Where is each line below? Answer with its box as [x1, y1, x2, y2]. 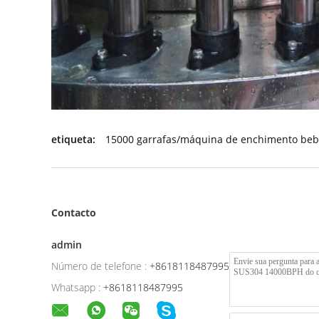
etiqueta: [51, 132, 95, 146]
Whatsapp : [51, 281, 100, 294]
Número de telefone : [51, 259, 147, 273]
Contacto [51, 206, 96, 219]
